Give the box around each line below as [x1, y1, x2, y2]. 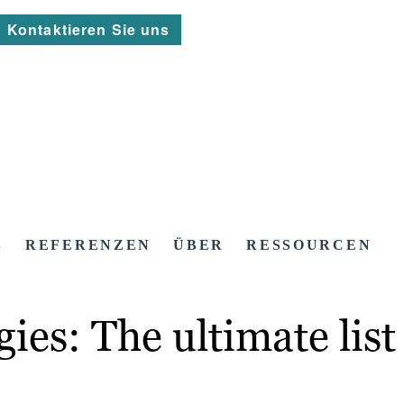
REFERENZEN [25, 237, 152, 253]
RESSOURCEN [246, 237, 372, 253]
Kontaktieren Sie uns [7, 19, 170, 40]
